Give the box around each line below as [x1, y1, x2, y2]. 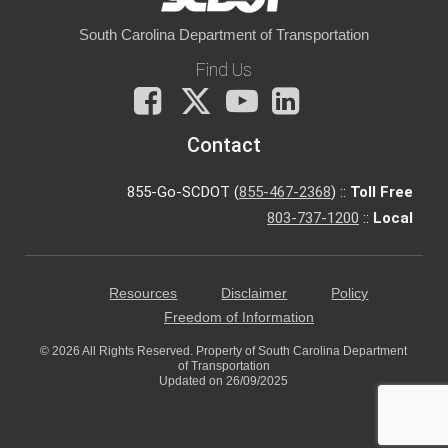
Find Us [196, 59, 252, 80]
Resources [109, 285, 178, 301]
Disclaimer [221, 285, 288, 301]
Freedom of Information [163, 309, 314, 325]
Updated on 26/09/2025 [159, 374, 289, 387]
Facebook [169, 86, 240, 104]
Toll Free [350, 182, 413, 201]
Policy [331, 285, 369, 301]
